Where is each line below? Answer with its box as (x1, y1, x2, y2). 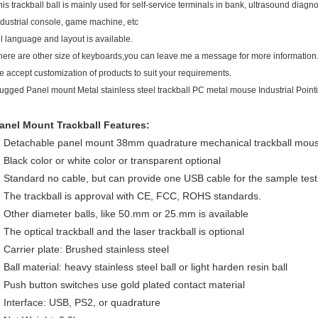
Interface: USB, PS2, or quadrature (4, 297, 160, 308)
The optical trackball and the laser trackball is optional (4, 226, 244, 237)
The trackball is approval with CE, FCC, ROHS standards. (4, 190, 264, 202)
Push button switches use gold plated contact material (4, 279, 245, 290)
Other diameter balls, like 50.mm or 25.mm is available (4, 208, 248, 219)
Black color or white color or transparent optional (4, 155, 221, 166)
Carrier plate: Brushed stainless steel (4, 243, 169, 255)
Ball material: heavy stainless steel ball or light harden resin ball (4, 261, 287, 273)
